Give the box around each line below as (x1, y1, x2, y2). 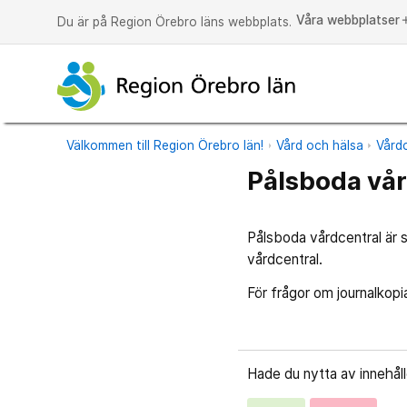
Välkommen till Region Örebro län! (66, 137, 264, 153)
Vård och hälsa (276, 137, 364, 153)
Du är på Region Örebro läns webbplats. (57, 14, 293, 29)
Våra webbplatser (296, 13, 401, 28)
